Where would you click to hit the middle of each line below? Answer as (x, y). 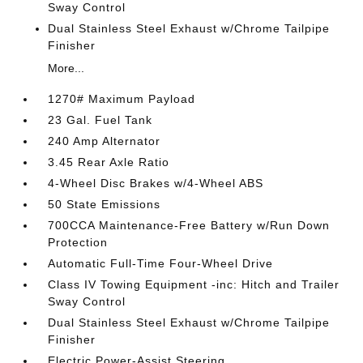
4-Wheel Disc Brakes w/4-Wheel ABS (156, 184)
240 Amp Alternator (105, 141)
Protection (78, 243)
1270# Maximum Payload (122, 99)
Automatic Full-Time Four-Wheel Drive (161, 264)
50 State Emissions (105, 205)
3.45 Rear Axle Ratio (109, 162)
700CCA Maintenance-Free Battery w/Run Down (189, 226)
